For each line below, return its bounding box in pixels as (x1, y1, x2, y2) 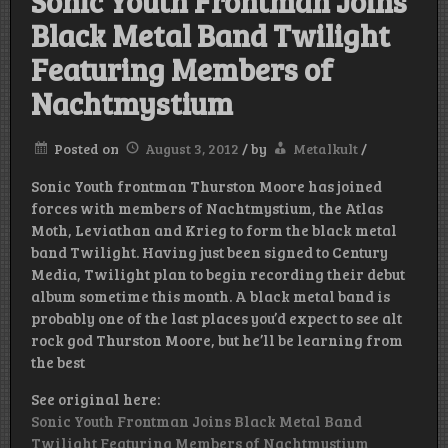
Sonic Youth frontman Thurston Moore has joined (31, 176, 382, 197)
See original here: (31, 389, 160, 410)
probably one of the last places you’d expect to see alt (31, 308, 402, 329)
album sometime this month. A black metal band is (31, 286, 390, 307)
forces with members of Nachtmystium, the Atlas (31, 198, 383, 219)
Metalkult (293, 139, 358, 159)
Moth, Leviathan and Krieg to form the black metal (31, 220, 397, 241)
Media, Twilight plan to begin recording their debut (31, 264, 405, 285)
